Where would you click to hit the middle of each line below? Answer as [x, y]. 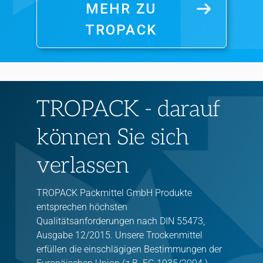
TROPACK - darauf [129, 109]
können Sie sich [113, 137]
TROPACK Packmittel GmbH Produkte [114, 193]
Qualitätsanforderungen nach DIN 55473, [121, 221]
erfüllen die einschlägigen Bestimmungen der [129, 249]
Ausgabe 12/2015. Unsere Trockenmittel [119, 235]
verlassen [83, 165]
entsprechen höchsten [82, 207]
